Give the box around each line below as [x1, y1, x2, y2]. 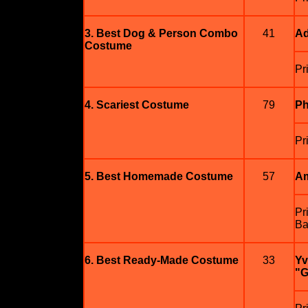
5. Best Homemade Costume [84, 170, 233, 182]
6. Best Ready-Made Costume [84, 254, 239, 266]
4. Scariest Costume [84, 99, 189, 111]
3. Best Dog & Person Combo [84, 27, 238, 39]
